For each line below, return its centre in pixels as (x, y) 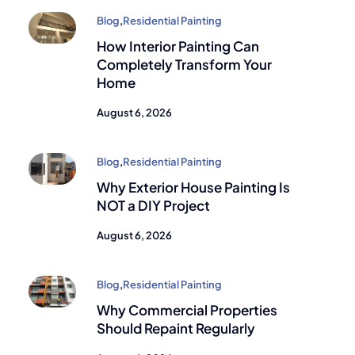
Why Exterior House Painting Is (193, 187)
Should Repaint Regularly (176, 328)
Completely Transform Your (184, 65)
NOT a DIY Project (153, 206)
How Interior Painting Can (178, 46)
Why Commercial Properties (187, 310)
